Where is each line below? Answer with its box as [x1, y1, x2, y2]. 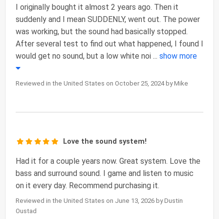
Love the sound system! [63, 137, 147, 146]
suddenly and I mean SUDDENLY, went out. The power [16, 15, 200, 24]
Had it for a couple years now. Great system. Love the [16, 156, 200, 166]
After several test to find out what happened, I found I [16, 39, 203, 49]
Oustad [16, 207, 37, 215]
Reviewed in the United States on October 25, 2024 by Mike [16, 80, 188, 88]
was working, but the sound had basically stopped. [16, 27, 188, 37]
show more [159, 51, 197, 61]
